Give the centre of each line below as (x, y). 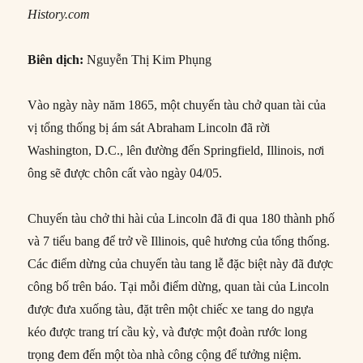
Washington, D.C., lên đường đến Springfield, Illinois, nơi (176, 151)
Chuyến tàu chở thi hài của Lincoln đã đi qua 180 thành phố (181, 219)
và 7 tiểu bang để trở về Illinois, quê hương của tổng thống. (179, 241)
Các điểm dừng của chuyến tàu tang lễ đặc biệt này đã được (181, 264)
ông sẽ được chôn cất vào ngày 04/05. (125, 173)
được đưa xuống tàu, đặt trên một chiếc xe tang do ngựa (171, 310)
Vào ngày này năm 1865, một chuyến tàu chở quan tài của (177, 105)
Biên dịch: (56, 60)
